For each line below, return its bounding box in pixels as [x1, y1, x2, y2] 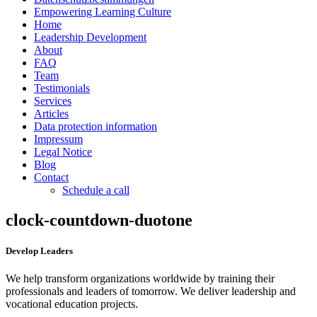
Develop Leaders [6, 246, 73, 257]
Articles [34, 108, 69, 120]
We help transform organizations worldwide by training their [6, 272, 275, 285]
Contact [34, 171, 69, 183]
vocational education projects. [6, 298, 138, 311]
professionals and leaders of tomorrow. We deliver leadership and [6, 285, 296, 298]
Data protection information [34, 120, 157, 132]
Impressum [34, 133, 83, 145]
